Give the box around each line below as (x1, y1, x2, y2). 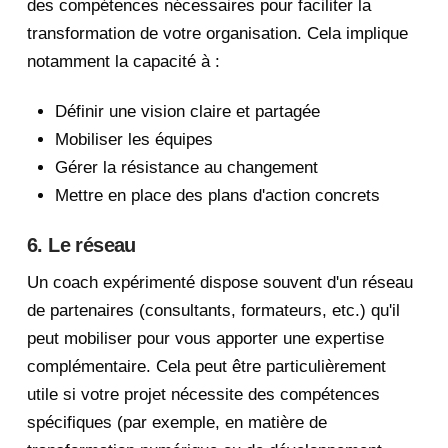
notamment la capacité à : (26, 51, 220, 71)
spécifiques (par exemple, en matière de (26, 413, 327, 433)
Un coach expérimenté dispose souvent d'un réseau (26, 273, 413, 293)
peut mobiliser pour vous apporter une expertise (26, 329, 384, 349)
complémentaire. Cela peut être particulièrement (26, 357, 386, 377)
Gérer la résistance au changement (55, 158, 318, 177)
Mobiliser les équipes (55, 130, 213, 149)
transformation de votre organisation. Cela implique (26, 23, 408, 43)
